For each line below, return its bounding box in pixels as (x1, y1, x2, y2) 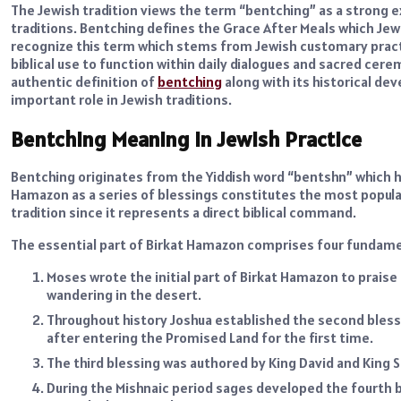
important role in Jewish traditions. (11, 90, 232, 108)
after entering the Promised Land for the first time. (47, 328, 373, 347)
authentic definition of (11, 72, 158, 90)
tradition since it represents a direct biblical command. (11, 203, 356, 222)
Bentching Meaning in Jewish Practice (11, 125, 362, 154)
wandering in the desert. (47, 286, 201, 304)
